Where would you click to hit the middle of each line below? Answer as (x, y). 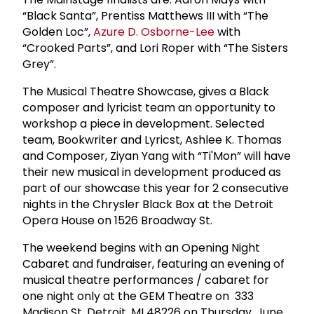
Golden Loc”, (58, 32)
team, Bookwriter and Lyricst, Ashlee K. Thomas (152, 139)
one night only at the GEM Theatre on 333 (138, 296)
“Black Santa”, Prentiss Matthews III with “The (145, 15)
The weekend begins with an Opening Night (141, 247)
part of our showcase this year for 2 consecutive (156, 188)
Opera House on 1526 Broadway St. (119, 220)
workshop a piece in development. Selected (143, 123)
